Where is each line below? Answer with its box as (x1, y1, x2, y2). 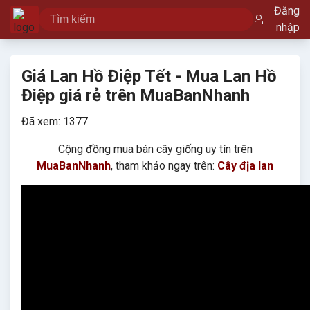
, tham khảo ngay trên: (111, 159, 217, 172)
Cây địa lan (217, 159, 273, 172)
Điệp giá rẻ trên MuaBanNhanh (21, 86, 250, 105)
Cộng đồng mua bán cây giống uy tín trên (57, 143, 253, 156)
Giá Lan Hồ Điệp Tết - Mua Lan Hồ (21, 66, 277, 86)
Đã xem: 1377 (21, 115, 88, 128)
